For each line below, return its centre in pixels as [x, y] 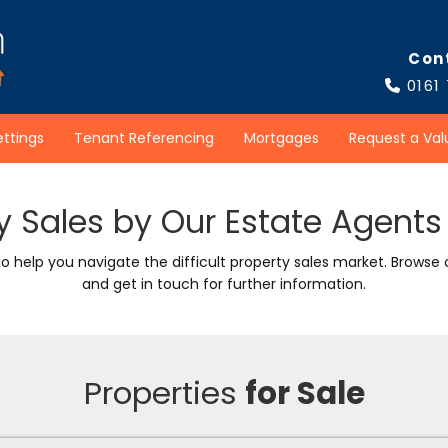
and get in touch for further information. [224, 284]
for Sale [304, 393]
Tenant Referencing [143, 138]
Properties [164, 393]
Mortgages [281, 138]
